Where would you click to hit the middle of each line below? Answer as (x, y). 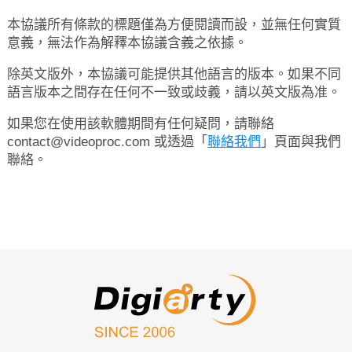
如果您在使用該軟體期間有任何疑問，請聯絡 (140, 124)
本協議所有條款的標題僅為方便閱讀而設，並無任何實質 (174, 25)
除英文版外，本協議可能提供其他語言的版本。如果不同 (174, 74)
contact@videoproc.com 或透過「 (107, 142)
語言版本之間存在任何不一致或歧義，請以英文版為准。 (174, 92)
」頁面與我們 (301, 142)
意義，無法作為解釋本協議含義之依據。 (127, 43)
